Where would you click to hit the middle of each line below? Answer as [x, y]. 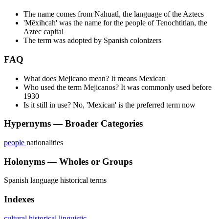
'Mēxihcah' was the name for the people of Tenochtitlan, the [115, 23]
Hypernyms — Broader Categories [73, 124]
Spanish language [32, 180]
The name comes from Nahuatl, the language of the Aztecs [114, 14]
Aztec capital [44, 32]
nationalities [45, 142]
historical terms [83, 180]
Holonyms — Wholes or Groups [68, 161]
